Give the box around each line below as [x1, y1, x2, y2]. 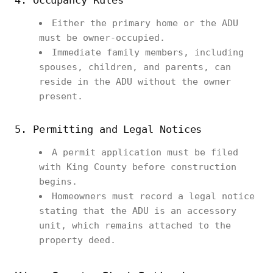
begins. [39, 176, 77, 187]
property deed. [39, 235, 116, 246]
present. [39, 91, 83, 102]
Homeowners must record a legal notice [52, 191, 255, 202]
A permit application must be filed [52, 147, 238, 158]
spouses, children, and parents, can [39, 62, 231, 73]
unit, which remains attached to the [39, 220, 231, 231]
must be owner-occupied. [39, 32, 165, 43]
